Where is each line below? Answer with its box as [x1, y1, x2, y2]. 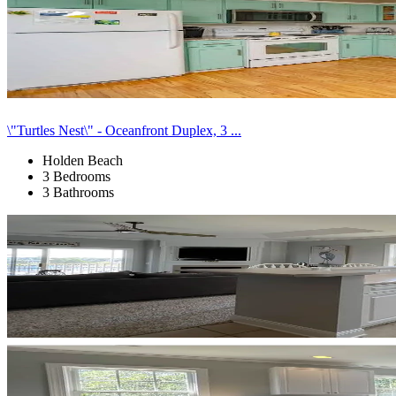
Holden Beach [42, 152, 123, 168]
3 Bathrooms [42, 184, 114, 200]
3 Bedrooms [42, 168, 110, 184]
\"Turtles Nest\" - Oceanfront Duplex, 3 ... [7, 122, 241, 138]
